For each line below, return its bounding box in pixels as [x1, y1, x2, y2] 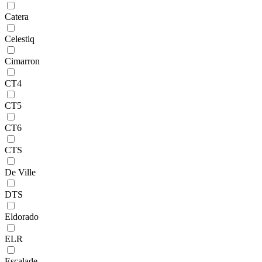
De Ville [5, 167, 36, 177]
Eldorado [5, 211, 39, 222]
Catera [5, 11, 29, 22]
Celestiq [5, 33, 35, 44]
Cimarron [5, 56, 40, 66]
